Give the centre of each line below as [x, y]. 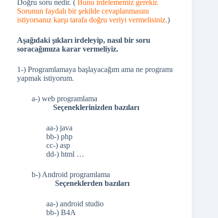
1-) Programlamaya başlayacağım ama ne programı [95, 69]
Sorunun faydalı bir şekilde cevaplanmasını [83, 11]
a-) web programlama [64, 99]
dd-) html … [65, 154]
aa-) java [59, 128]
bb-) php [59, 136]
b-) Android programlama [71, 174]
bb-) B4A [61, 212]
